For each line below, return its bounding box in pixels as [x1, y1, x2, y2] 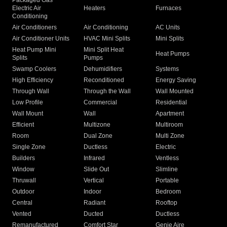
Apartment [155, 110, 184, 118]
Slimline [155, 166, 178, 173]
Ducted [84, 210, 104, 218]
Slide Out [84, 166, 109, 173]
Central [12, 199, 32, 207]
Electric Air [12, 5, 41, 12]
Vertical [84, 177, 104, 184]
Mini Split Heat [84, 46, 124, 54]
